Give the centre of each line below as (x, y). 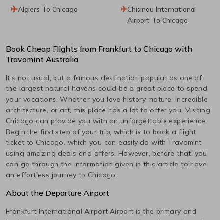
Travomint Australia (42, 59)
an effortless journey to (47, 175)
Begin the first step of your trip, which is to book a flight (101, 131)
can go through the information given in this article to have (106, 164)
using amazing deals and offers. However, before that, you (107, 153)
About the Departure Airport (57, 193)
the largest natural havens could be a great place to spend (107, 88)
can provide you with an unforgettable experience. (122, 121)
